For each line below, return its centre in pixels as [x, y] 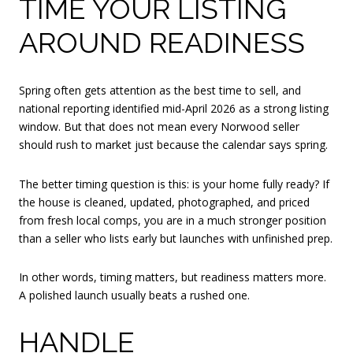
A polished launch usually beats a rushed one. [134, 295]
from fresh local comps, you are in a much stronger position [173, 220]
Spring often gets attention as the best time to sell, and [160, 90]
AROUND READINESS [162, 43]
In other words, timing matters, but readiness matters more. [173, 277]
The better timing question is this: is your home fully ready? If [174, 184]
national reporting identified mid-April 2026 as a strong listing [174, 108]
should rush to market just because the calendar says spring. [173, 144]
